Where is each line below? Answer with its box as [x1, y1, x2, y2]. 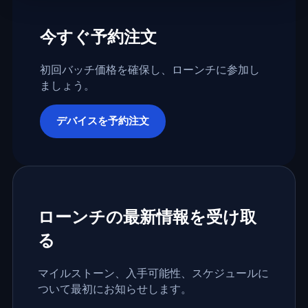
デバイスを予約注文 [56, 113, 149, 128]
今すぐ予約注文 [39, 24, 157, 47]
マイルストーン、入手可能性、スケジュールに [37, 265, 269, 280]
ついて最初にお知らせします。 [37, 280, 192, 296]
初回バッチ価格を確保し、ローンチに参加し [39, 61, 260, 77]
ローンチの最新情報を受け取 [37, 204, 256, 228]
